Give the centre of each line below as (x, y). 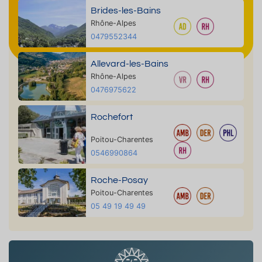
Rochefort (111, 117)
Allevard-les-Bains (129, 64)
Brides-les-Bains (125, 11)
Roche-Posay (119, 180)
